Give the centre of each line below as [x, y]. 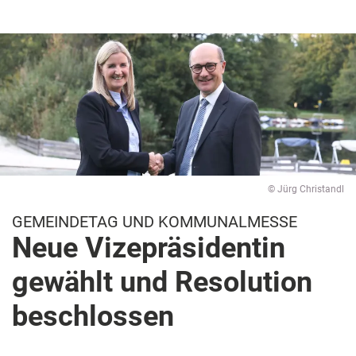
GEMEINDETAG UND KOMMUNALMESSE [155, 222]
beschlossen [93, 317]
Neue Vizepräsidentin [149, 248]
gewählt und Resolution [162, 282]
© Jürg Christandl [306, 190]
